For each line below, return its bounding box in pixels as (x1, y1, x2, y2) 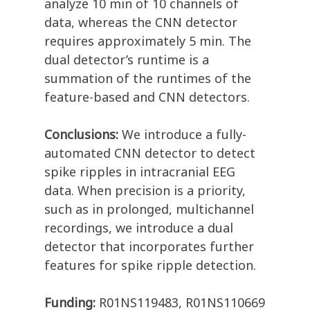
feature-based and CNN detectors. (44, 89, 250, 106)
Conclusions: (44, 126, 118, 143)
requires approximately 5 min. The (44, 33, 251, 50)
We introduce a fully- (118, 126, 246, 143)
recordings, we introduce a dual (44, 219, 233, 237)
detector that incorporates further (44, 238, 254, 255)
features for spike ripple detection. (44, 257, 256, 274)
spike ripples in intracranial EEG (44, 163, 235, 181)
